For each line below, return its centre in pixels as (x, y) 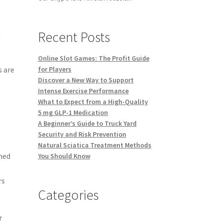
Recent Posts (74, 37)
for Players (55, 69)
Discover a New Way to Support (86, 80)
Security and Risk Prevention (82, 134)
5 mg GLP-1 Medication (73, 113)
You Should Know (64, 156)
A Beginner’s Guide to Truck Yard (87, 124)
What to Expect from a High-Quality (93, 102)
